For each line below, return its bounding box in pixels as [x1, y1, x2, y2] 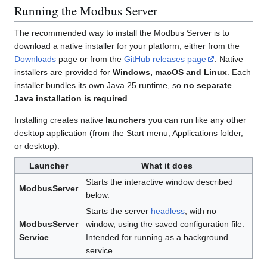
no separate [184, 80, 232, 90]
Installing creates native [14, 114, 105, 125]
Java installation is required [14, 93, 128, 103]
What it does [141, 160, 193, 170]
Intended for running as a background [85, 232, 228, 242]
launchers [105, 114, 146, 125]
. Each [227, 67, 251, 77]
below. [85, 190, 110, 200]
